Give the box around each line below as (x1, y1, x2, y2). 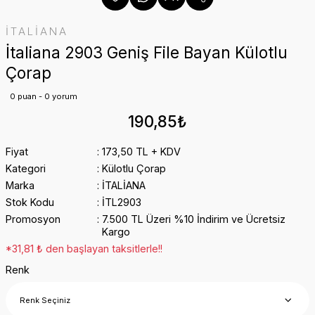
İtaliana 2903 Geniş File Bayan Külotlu (6, 43, 288, 62)
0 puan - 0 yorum (10, 91, 77, 101)
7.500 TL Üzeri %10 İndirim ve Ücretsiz (101, 213, 285, 225)
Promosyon (6, 213, 60, 225)
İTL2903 (101, 196, 141, 208)
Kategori (6, 162, 46, 174)
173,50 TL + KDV (101, 146, 181, 157)
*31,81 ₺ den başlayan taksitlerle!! (6, 243, 162, 255)
